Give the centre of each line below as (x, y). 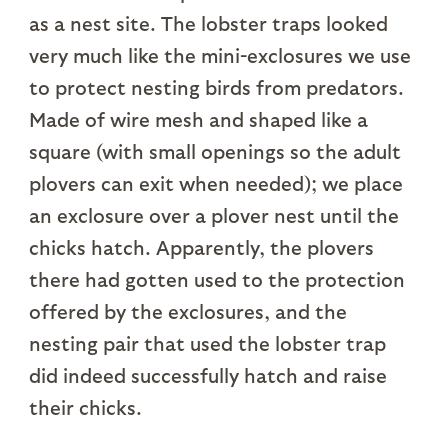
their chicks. (85, 407)
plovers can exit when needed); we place (215, 183)
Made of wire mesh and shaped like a (198, 119)
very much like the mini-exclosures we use (219, 55)
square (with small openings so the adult (214, 151)
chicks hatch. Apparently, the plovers (201, 247)
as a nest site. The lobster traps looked (208, 23)
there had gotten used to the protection (216, 279)
